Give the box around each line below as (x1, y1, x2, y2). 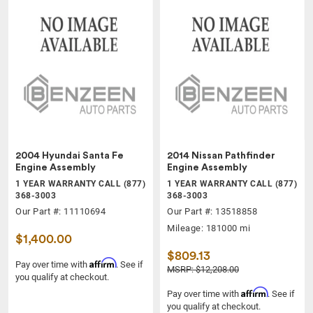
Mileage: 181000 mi (167, 223, 250, 234)
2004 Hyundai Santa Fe (15, 151, 124, 161)
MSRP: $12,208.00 (167, 264, 239, 275)
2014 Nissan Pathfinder (167, 151, 275, 161)
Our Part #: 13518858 (167, 206, 257, 217)
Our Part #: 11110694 (15, 206, 105, 217)
